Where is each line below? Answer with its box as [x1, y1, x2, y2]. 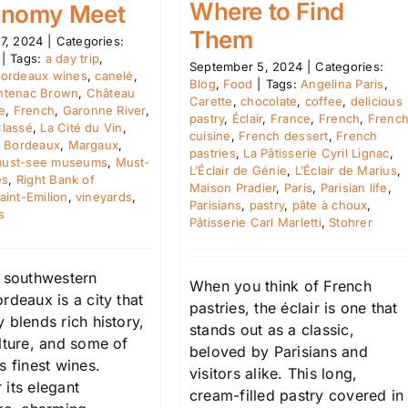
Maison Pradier [189, 179, 277, 195]
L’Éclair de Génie [189, 162, 288, 178]
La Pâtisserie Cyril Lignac [243, 145, 390, 160]
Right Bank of [15, 172, 95, 188]
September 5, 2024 [189, 58, 303, 74]
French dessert [239, 127, 329, 143]
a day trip [45, 51, 100, 66]
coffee [304, 93, 343, 108]
